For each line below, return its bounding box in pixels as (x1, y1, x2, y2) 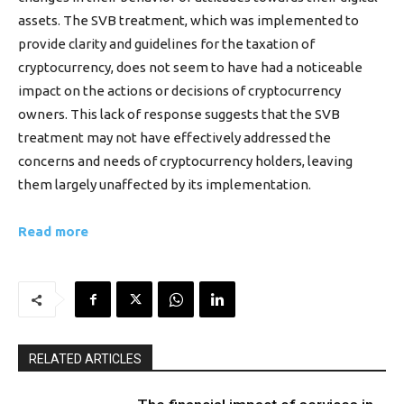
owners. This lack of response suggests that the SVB (18, 106, 340, 122)
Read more (18, 224, 88, 239)
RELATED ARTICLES (29, 352, 142, 366)
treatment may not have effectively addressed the (18, 130, 331, 145)
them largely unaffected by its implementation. (18, 177, 311, 192)
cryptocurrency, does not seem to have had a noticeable (18, 60, 363, 75)
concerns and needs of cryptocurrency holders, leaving (18, 153, 353, 169)
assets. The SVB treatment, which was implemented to (18, 13, 359, 28)
